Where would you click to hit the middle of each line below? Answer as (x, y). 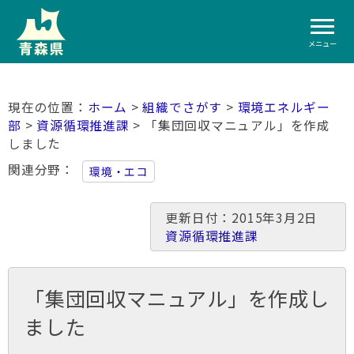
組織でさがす (183, 107)
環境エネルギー (284, 107)
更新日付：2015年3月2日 (248, 218)
